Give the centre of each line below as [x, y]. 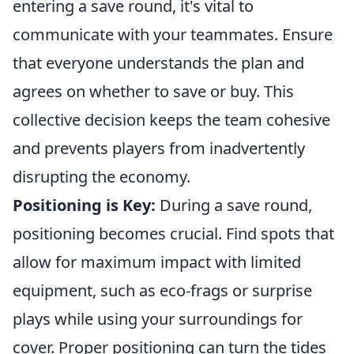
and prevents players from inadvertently [159, 149]
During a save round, [234, 205]
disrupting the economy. [102, 177]
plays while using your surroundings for [158, 319]
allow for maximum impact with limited [157, 262]
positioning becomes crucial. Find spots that [173, 234]
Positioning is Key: [84, 205]
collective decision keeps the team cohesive [171, 120]
